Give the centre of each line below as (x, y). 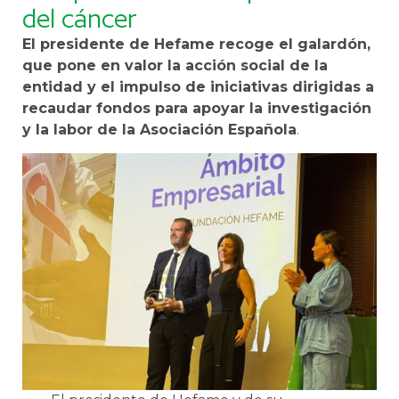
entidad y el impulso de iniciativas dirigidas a (198, 86)
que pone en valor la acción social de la (175, 65)
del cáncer (80, 18)
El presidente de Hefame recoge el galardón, (196, 44)
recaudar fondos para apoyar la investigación (197, 108)
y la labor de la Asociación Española (159, 129)
